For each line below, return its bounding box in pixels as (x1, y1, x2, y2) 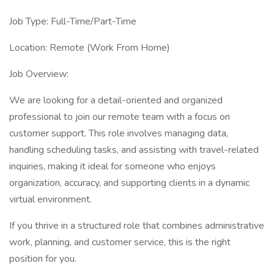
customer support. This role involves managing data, (9, 127, 228, 140)
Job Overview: (9, 67, 68, 81)
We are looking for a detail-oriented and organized (9, 94, 223, 107)
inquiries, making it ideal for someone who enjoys (9, 160, 216, 173)
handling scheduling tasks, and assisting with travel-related (9, 143, 259, 157)
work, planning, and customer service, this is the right (9, 235, 231, 249)
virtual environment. (9, 193, 92, 206)
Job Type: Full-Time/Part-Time (9, 15, 136, 28)
